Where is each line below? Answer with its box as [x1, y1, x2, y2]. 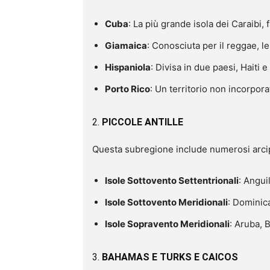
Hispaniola [105, 61, 151, 73]
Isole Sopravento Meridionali [105, 218, 230, 230]
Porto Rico [105, 83, 150, 95]
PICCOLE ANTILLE [102, 116, 183, 128]
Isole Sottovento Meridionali [105, 196, 228, 208]
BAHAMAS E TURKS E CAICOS [102, 251, 238, 263]
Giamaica [105, 39, 147, 51]
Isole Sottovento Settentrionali [105, 174, 239, 186]
